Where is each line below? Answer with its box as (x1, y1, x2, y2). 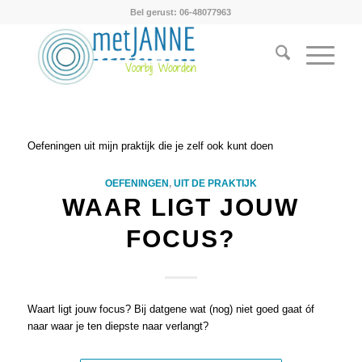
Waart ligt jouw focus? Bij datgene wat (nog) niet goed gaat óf (27, 303, 314, 316)
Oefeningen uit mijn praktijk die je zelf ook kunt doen (27, 140, 273, 153)
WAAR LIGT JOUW (62, 194, 300, 221)
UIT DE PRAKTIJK (173, 178, 257, 189)
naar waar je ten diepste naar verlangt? (27, 320, 208, 333)
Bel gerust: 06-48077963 (130, 7, 232, 17)
